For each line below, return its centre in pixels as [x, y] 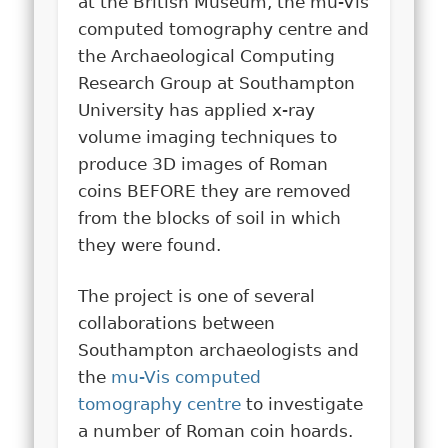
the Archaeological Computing [207, 55]
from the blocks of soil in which [210, 217]
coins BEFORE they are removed [215, 190]
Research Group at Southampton [217, 82]
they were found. [150, 244]
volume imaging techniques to [208, 136]
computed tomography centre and [224, 28]
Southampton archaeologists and [219, 349]
